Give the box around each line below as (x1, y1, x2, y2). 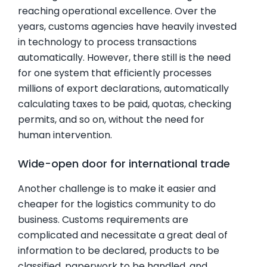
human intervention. (18, 128, 112, 142)
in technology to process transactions (18, 35, 197, 49)
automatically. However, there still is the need (18, 50, 231, 64)
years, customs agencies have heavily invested (18, 19, 237, 33)
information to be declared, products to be (18, 244, 219, 257)
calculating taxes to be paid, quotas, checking (18, 97, 231, 111)
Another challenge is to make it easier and (18, 182, 216, 195)
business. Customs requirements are (18, 213, 188, 226)
